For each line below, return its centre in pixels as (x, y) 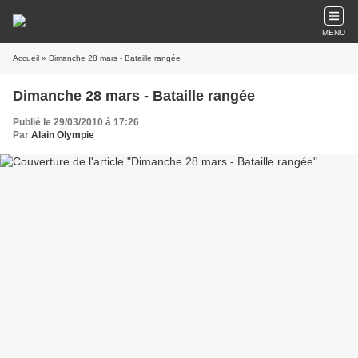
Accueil (26, 58)
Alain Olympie (63, 135)
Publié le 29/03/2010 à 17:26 (76, 122)
